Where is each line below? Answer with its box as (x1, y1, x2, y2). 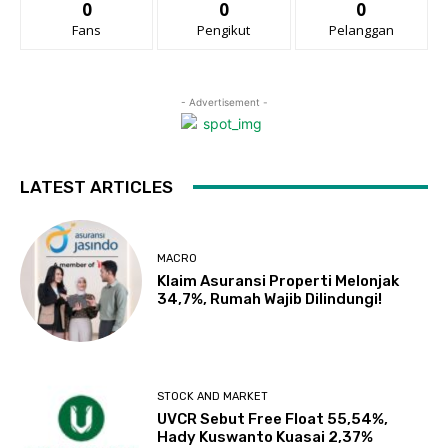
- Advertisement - (180, 95, 268, 108)
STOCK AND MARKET (157, 389, 269, 403)
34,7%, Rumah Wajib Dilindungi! (157, 290, 383, 309)
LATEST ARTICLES (20, 176, 173, 197)
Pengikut (197, 20, 251, 39)
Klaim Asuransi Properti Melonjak (157, 272, 400, 291)
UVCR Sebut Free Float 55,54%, (157, 409, 389, 428)
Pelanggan (328, 20, 394, 39)
